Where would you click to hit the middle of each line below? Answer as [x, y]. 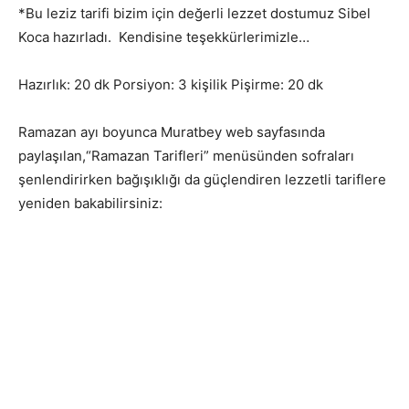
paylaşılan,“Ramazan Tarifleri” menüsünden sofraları [186, 156]
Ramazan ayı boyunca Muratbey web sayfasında [172, 132]
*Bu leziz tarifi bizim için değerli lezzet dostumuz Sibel [194, 14]
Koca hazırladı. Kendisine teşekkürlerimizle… [166, 37]
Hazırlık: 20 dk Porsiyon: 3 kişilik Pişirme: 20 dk [171, 85]
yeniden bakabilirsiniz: [90, 204]
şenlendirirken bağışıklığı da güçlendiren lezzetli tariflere [202, 180]
